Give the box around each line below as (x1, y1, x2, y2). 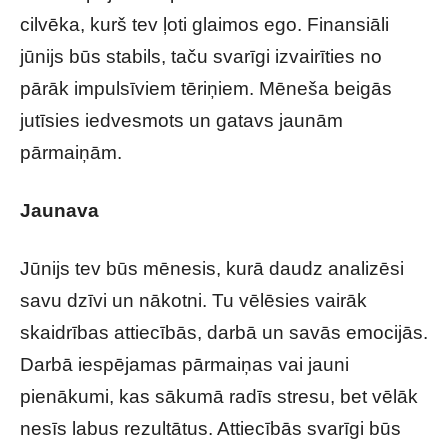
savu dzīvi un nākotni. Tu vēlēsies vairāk (20, 290, 367, 311)
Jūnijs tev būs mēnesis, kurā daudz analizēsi (20, 258, 404, 279)
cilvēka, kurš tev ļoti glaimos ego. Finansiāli (20, 14, 389, 35)
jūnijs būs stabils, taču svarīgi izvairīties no (20, 46, 382, 67)
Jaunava (20, 200, 99, 221)
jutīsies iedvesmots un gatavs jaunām (20, 110, 343, 131)
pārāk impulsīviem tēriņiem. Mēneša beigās (20, 78, 392, 99)
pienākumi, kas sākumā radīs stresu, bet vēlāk (20, 386, 418, 407)
